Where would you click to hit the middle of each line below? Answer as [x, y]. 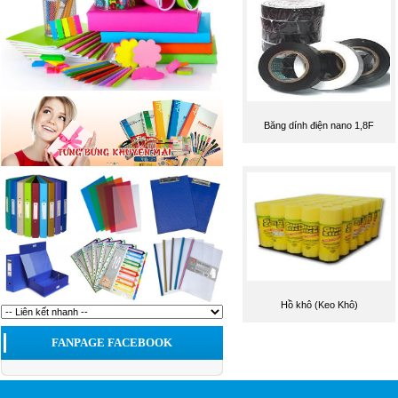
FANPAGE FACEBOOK [111, 342]
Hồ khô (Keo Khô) [319, 305]
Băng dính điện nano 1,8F [319, 125]
